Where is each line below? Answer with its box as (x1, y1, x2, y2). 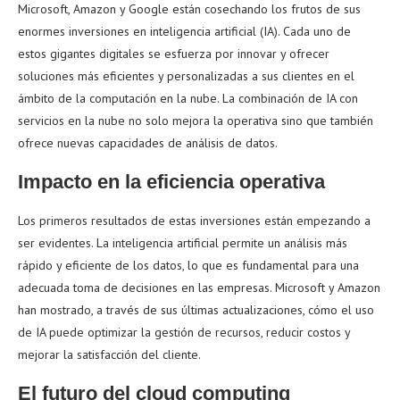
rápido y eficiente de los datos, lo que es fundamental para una (18, 257, 359, 274)
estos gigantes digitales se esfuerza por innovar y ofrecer (18, 46, 329, 62)
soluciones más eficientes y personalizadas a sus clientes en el (18, 68, 354, 85)
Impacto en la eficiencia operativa (18, 171, 325, 194)
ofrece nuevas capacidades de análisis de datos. (18, 135, 278, 152)
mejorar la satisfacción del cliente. (18, 346, 201, 363)
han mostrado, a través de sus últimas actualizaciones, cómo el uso (18, 302, 374, 319)
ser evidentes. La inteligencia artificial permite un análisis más (18, 235, 347, 252)
